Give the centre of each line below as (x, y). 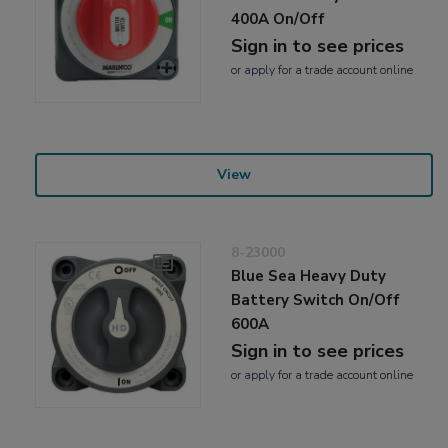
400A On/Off (278, 18)
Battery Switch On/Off (316, 299)
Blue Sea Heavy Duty (309, 275)
